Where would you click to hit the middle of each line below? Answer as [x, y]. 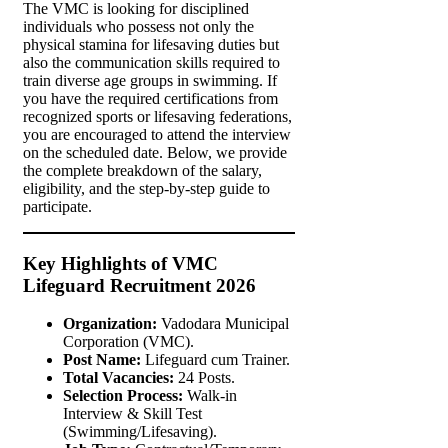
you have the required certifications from [150, 99]
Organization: [110, 324]
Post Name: [102, 360]
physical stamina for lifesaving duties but [151, 45]
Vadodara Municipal [223, 324]
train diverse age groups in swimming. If [150, 81]
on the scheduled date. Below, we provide [155, 153]
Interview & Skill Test [132, 414]
